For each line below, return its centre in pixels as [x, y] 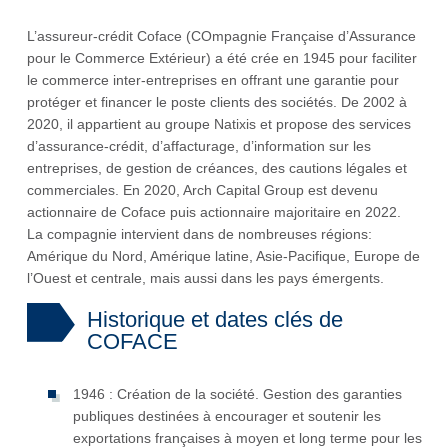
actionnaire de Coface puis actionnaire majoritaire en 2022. [214, 212]
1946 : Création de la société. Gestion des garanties [237, 394]
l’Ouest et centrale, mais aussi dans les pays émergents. [205, 278]
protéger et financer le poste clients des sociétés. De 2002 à [217, 102]
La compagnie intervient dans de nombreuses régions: [199, 234]
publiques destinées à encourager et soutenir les [227, 416]
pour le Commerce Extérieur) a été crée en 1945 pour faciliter [222, 58]
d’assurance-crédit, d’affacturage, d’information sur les [199, 146]
